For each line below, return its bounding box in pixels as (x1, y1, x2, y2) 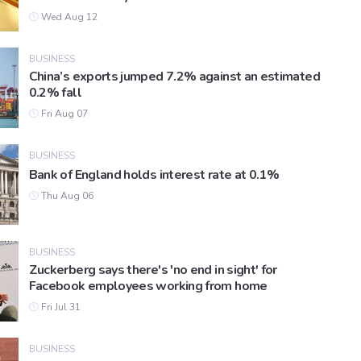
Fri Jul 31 (38, 301, 81, 314)
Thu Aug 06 (38, 189, 93, 203)
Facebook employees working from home (28, 277, 268, 296)
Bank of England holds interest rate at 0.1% (28, 166, 280, 185)
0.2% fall (28, 84, 81, 102)
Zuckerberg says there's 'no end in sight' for (28, 261, 277, 280)
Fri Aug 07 (38, 107, 88, 121)
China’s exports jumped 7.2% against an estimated (28, 68, 320, 86)
